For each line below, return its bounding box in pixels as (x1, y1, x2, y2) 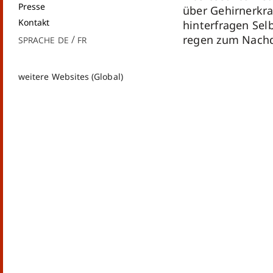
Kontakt (18, 16, 50, 28)
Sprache (18, 32, 55, 46)
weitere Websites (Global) (18, 71, 123, 82)
